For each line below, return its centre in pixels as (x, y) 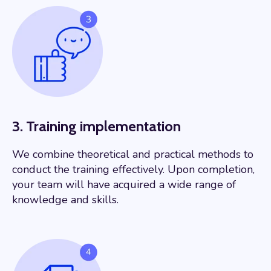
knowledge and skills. (65, 199)
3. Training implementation (96, 126)
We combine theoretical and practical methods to (133, 154)
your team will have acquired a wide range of (124, 184)
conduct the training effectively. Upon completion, (133, 169)
